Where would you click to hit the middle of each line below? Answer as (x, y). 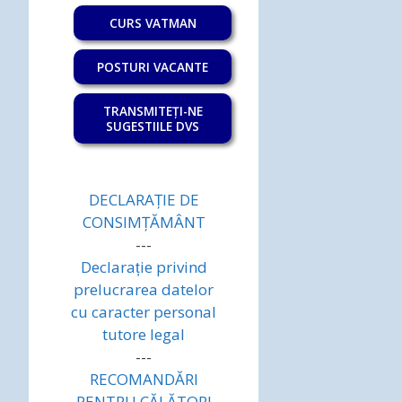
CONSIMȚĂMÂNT (144, 223)
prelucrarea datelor (144, 290)
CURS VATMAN (153, 22)
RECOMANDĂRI (144, 380)
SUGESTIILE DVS (153, 126)
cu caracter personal (144, 312)
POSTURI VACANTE (153, 66)
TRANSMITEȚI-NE (153, 110)
